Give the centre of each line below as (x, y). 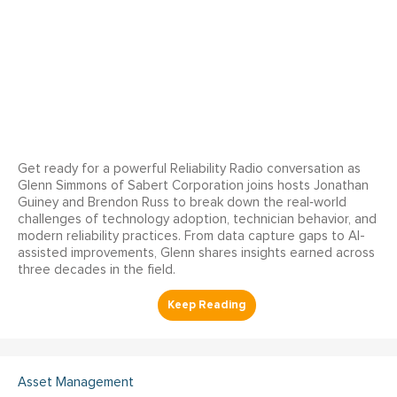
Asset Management (76, 383)
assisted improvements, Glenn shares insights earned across (196, 253)
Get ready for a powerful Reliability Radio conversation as (189, 169)
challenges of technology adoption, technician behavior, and (197, 220)
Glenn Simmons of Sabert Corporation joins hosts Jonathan (193, 186)
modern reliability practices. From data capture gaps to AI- (191, 237)
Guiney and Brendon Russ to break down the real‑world (182, 203)
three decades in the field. (97, 270)
